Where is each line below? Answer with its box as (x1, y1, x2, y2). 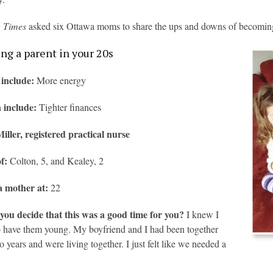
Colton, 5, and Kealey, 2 (10, 154, 104, 167)
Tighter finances (39, 101, 102, 113)
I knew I (186, 208, 219, 221)
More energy (37, 74, 87, 87)
